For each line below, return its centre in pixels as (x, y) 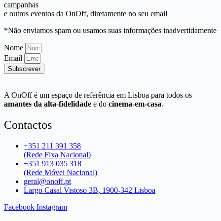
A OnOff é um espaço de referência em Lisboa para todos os (98, 95)
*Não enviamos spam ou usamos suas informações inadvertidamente (110, 31)
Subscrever (24, 69)
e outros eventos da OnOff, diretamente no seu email (86, 14)
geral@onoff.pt (47, 182)
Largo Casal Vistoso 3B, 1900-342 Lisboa (90, 190)
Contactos (28, 125)
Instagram (52, 207)
